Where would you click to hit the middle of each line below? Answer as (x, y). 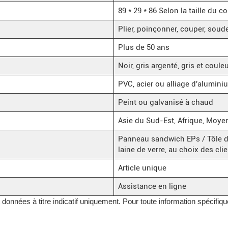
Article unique (142, 168)
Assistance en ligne (152, 186)
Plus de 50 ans (144, 47)
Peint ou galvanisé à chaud (165, 102)
